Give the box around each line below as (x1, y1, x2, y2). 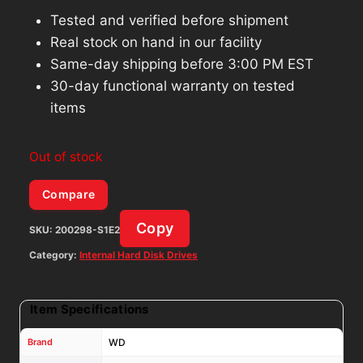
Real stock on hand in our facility (49, 33, 262, 50)
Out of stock (29, 148, 103, 164)
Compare (42, 187, 96, 202)
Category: (29, 249, 79, 262)
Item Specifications (30, 301, 149, 318)
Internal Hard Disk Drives (79, 249, 198, 262)
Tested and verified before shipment (49, 11, 288, 28)
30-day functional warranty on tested (49, 77, 295, 94)
